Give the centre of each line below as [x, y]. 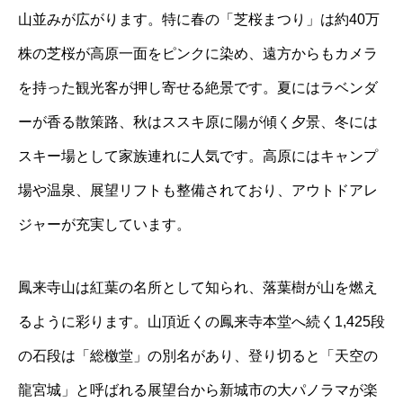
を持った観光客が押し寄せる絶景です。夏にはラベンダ [198, 87]
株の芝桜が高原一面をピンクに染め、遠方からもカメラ [198, 53]
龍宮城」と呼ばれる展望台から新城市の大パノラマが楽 [198, 390]
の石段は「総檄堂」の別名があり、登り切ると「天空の [198, 355]
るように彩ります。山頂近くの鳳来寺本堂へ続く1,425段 [201, 321]
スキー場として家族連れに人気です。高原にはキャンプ [198, 156]
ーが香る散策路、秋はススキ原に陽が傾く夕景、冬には [198, 121]
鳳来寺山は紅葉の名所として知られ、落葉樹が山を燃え [198, 287]
